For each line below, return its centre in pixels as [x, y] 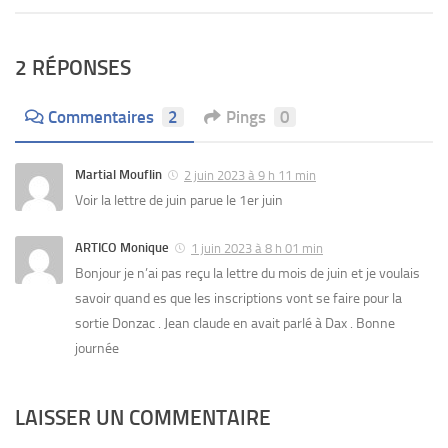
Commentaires [100, 117]
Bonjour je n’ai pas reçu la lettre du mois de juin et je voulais [247, 273]
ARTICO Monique [122, 248]
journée [97, 348]
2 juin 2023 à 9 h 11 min [250, 176]
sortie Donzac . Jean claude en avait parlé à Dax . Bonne [235, 323]
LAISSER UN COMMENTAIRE [143, 417]
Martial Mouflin [118, 175]
